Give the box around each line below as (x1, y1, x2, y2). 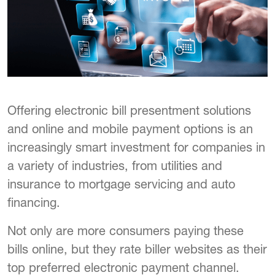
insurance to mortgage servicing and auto (7, 177, 235, 192)
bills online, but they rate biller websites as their (7, 242, 267, 257)
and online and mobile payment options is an (7, 122, 253, 136)
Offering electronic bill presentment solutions (7, 103, 251, 118)
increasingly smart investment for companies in (7, 140, 265, 155)
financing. (7, 195, 60, 210)
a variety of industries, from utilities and (7, 158, 222, 173)
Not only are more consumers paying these (7, 223, 244, 238)
